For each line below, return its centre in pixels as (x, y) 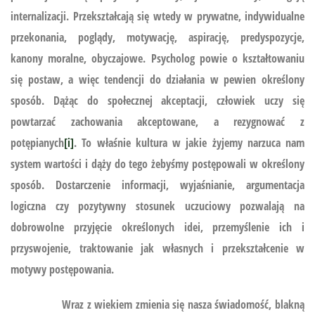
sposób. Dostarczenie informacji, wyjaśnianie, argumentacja (157, 185)
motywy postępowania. (62, 269)
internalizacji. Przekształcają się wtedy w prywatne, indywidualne (157, 16)
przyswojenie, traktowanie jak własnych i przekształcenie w (157, 248)
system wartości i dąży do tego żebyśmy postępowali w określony (157, 163)
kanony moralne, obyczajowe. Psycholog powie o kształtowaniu (157, 58)
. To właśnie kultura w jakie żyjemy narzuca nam (189, 142)
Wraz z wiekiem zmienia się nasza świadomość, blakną (157, 304)
